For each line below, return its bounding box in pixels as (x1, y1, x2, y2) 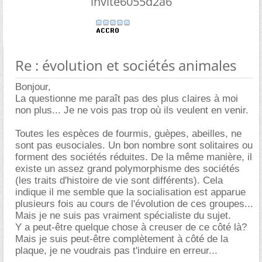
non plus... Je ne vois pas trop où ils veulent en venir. (15, 105, 249, 116)
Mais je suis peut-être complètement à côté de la (15, 233, 228, 244)
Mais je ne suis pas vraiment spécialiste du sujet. (15, 210, 231, 221)
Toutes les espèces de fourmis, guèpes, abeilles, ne (15, 128, 242, 139)
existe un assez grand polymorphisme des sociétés (15, 163, 240, 174)
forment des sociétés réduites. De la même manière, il (15, 151, 252, 163)
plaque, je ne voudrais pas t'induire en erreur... (15, 245, 218, 256)
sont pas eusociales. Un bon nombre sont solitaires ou (15, 140, 253, 151)
